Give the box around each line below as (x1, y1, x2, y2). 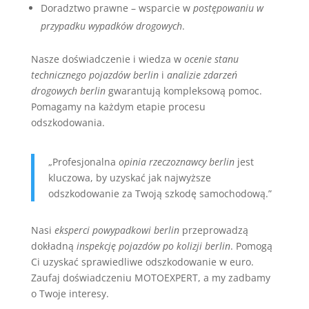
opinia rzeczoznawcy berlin (118, 155, 235, 169)
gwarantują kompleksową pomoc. (105, 84, 262, 98)
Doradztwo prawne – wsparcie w (40, 1, 193, 15)
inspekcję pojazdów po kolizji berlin (76, 239, 230, 253)
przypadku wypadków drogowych (40, 19, 182, 33)
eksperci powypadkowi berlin (54, 223, 179, 237)
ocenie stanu (183, 52, 239, 66)
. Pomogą (230, 239, 272, 253)
